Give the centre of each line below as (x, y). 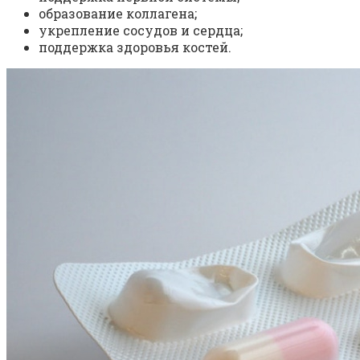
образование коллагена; (118, 13)
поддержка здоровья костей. (135, 47)
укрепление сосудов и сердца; (141, 30)
